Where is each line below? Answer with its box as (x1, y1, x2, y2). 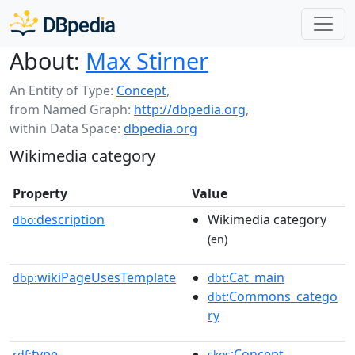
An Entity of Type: (10, 82, 116, 99)
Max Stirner (86, 45, 208, 76)
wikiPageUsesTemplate (37, 269, 176, 286)
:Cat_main (226, 269, 284, 286)
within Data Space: (10, 120, 124, 137)
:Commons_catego (226, 288, 338, 305)
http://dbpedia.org (134, 101, 246, 118)
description (36, 211, 105, 228)
